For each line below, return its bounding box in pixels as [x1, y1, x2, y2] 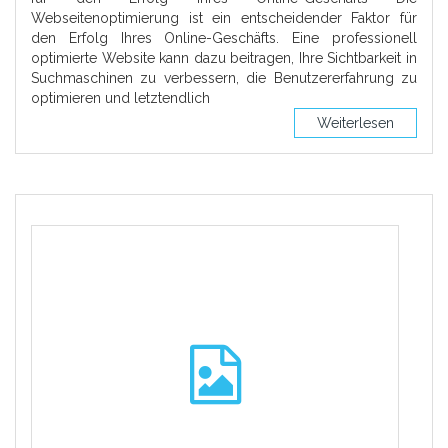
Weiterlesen [317, 115, 394, 131]
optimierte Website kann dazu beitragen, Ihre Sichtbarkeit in [31, 50, 417, 66]
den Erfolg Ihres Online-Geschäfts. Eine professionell [31, 30, 417, 46]
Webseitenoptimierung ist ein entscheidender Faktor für [31, 10, 417, 26]
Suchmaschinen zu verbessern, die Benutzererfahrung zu [31, 70, 417, 86]
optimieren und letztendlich [31, 90, 210, 106]
